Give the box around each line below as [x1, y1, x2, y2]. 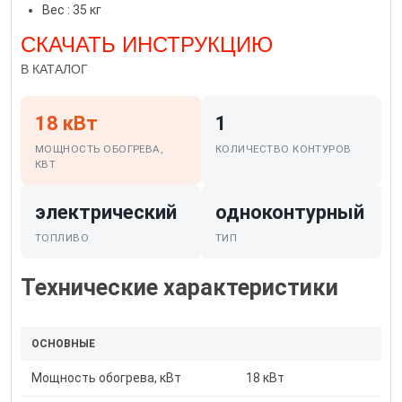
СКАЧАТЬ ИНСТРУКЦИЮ [21, 32, 273, 57]
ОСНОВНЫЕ [31, 337, 95, 351]
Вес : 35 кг [42, 3, 101, 18]
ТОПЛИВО [35, 232, 90, 245]
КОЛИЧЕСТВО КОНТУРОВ [215, 143, 352, 156]
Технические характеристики [21, 275, 338, 301]
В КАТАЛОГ [21, 62, 88, 77]
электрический [35, 201, 177, 224]
